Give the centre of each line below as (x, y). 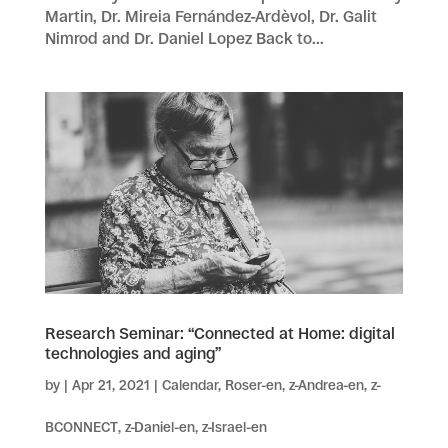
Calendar (189, 385)
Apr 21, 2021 (110, 385)
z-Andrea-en (326, 385)
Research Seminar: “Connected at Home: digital (219, 334)
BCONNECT (81, 427)
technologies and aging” (132, 354)
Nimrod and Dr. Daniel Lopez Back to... (184, 38)
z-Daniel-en (159, 427)
